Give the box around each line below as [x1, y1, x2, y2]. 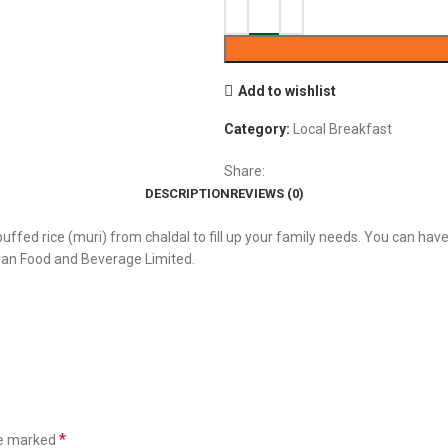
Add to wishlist [237, 82, 336, 99]
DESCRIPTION [144, 186, 230, 201]
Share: [224, 163, 265, 179]
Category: [224, 121, 290, 137]
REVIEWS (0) [229, 186, 304, 201]
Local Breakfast [293, 121, 392, 137]
